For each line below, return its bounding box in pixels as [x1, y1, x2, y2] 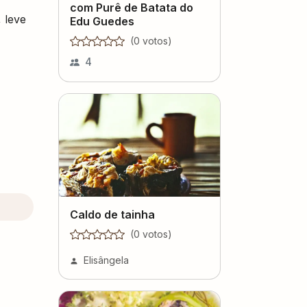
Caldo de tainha [70, 207, 155, 221]
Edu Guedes [70, 14, 134, 28]
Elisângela [84, 254, 129, 266]
